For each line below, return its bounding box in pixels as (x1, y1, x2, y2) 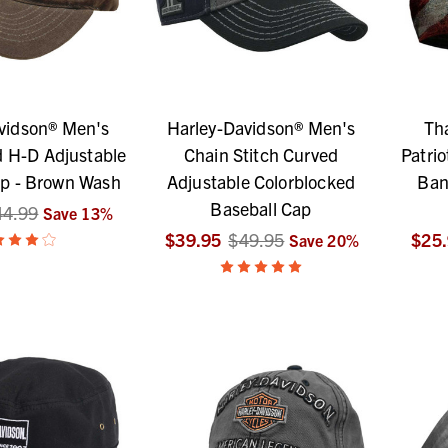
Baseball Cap (210, 197, 312, 221)
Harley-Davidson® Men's (166, 116, 356, 140)
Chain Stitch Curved (183, 143, 339, 167)
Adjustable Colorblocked (166, 170, 356, 194)
